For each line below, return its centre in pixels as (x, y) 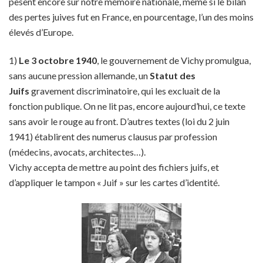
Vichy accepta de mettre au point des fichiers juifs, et (114, 167)
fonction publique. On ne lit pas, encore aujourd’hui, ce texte (127, 106)
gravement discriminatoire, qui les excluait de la (125, 91)
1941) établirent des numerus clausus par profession (113, 136)
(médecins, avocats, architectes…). (77, 152)
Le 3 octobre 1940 (58, 60)
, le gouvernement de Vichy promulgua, (174, 60)
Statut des (173, 75)
